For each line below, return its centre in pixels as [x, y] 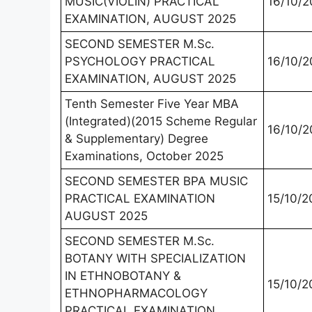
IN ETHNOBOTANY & [123, 275]
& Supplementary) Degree [136, 138]
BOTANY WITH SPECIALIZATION [155, 258]
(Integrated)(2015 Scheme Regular [161, 121]
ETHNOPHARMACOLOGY [136, 293]
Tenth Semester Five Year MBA [152, 103]
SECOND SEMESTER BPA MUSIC [156, 181]
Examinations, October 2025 [146, 156]
